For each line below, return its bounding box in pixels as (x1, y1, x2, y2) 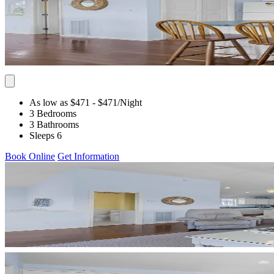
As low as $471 (29, 97, 90, 108)
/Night (117, 97, 142, 108)
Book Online (5, 150, 55, 161)
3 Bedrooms (29, 108, 76, 119)
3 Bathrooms (29, 119, 79, 130)
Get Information (57, 150, 119, 161)
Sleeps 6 (29, 130, 62, 141)
